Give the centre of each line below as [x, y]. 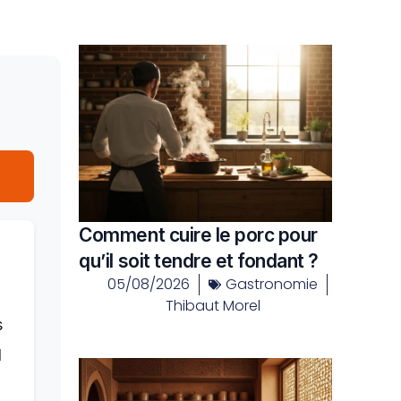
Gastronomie [271, 284]
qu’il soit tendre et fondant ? [199, 260]
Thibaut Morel [213, 305]
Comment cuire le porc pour [198, 235]
